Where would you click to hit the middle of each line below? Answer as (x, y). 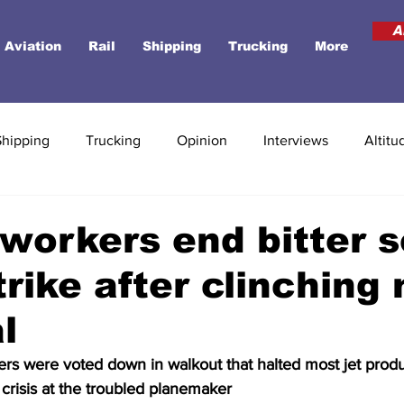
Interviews (296, 140)
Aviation (33, 46)
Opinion (202, 140)
